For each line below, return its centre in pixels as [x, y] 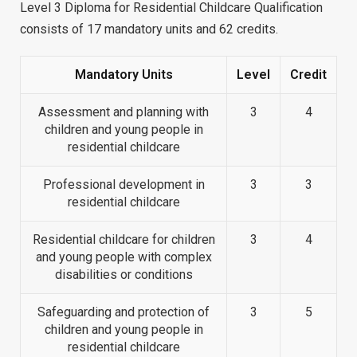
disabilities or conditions [124, 275]
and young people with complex [124, 257]
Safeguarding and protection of [124, 312]
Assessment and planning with [124, 112]
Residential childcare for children [124, 240]
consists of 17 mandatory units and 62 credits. [149, 29]
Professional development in [124, 185]
